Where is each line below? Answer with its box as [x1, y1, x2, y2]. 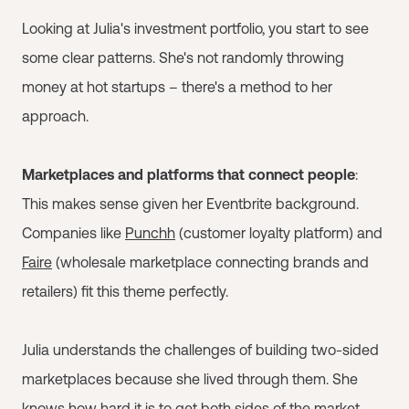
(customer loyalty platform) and [175, 225, 383, 241]
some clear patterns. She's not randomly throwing [22, 49, 344, 66]
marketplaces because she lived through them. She [22, 371, 358, 387]
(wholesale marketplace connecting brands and [52, 254, 369, 270]
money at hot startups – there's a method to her [22, 79, 332, 95]
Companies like [22, 225, 125, 241]
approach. [22, 108, 89, 124]
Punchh [125, 225, 175, 241]
